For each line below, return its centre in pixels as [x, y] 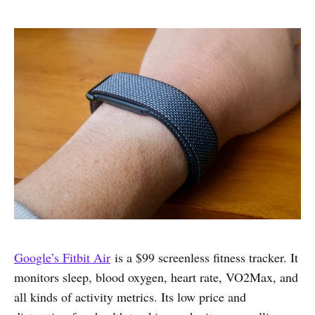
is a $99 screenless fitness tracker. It [204, 257]
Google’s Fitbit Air [62, 257]
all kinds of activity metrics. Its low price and [130, 296]
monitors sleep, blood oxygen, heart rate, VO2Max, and [156, 277]
